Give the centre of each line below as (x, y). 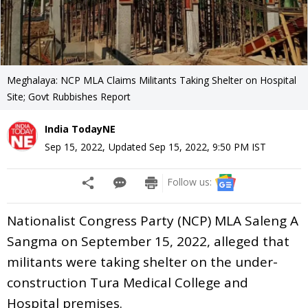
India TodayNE (80, 129)
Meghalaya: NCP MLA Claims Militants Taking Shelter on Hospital (152, 80)
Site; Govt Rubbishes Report (69, 96)
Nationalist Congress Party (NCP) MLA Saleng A (153, 220)
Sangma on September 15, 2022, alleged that (148, 241)
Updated (129, 146)
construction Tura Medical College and (128, 282)
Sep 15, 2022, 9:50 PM (199, 146)
